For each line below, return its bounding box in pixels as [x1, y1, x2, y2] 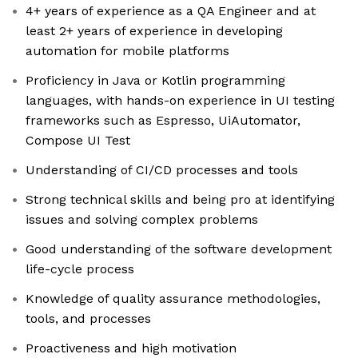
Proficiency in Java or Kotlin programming [26, 73, 285, 89]
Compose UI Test [26, 133, 130, 149]
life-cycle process [26, 261, 134, 277]
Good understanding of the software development [26, 241, 332, 257]
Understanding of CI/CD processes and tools [26, 162, 298, 178]
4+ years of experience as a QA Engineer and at [26, 3, 316, 19]
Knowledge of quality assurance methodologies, [26, 291, 320, 307]
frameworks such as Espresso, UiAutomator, [26, 113, 300, 129]
